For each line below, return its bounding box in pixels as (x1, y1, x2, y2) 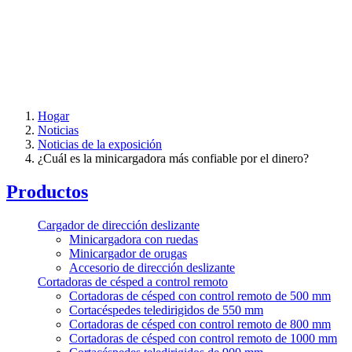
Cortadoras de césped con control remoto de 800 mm (69, 317, 331, 331)
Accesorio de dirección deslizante (69, 260, 235, 274)
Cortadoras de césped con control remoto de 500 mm (69, 288, 331, 302)
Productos (6, 181, 88, 202)
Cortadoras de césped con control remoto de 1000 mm (69, 331, 337, 345)
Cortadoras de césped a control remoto (38, 274, 228, 288)
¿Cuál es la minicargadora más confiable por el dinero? (38, 151, 309, 165)
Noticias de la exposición (38, 137, 162, 151)
